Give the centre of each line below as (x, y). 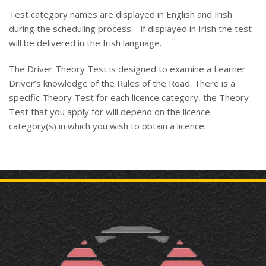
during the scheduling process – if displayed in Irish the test (130, 29)
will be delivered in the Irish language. (85, 43)
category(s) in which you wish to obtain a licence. (107, 126)
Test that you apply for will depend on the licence (110, 112)
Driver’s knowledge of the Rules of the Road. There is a (122, 83)
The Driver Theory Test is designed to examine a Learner (127, 69)
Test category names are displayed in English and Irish (121, 15)
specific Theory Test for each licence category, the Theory (129, 98)
